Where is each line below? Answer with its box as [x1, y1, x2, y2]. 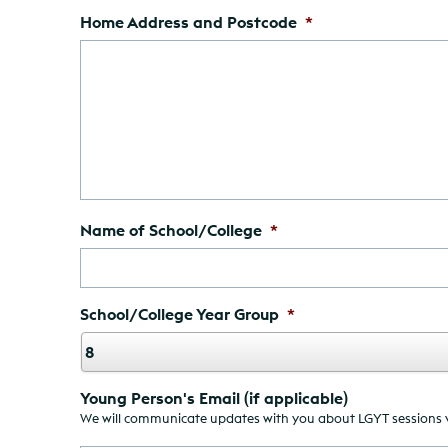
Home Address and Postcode [80, 11, 297, 32]
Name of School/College [80, 219, 262, 240]
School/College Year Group [80, 303, 279, 324]
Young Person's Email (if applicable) [80, 387, 348, 408]
